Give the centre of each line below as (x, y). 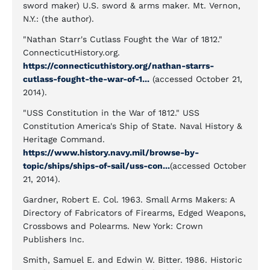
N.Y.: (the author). (60, 19)
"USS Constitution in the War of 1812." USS (111, 113)
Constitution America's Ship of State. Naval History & (133, 126)
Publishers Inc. (54, 239)
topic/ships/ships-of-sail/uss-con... (96, 166)
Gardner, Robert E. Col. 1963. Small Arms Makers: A (129, 199)
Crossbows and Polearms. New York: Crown (113, 226)
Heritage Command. (64, 139)
